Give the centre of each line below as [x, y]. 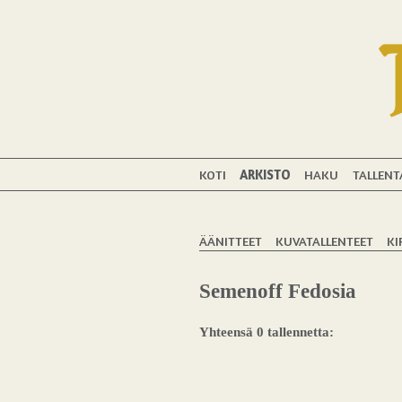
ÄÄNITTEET [231, 240]
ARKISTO [266, 174]
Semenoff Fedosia [278, 292]
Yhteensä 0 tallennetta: [267, 332]
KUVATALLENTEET [325, 240]
